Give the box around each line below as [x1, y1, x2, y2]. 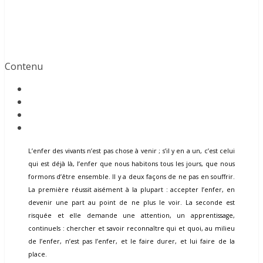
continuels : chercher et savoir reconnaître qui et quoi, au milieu [28, 224, 235, 233]
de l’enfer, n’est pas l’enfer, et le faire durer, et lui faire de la [28, 237, 235, 246]
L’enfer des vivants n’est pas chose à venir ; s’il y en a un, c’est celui [28, 147, 235, 156]
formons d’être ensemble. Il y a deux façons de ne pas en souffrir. [28, 173, 235, 181]
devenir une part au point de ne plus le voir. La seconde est [28, 198, 235, 207]
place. [28, 250, 47, 259]
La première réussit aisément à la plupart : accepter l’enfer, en [28, 186, 235, 194]
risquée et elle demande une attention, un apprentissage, [28, 211, 235, 220]
